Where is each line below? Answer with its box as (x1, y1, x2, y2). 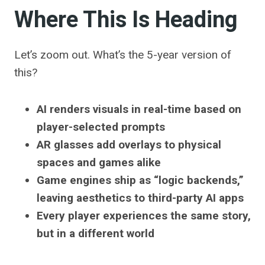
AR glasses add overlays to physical (37, 138, 221, 152)
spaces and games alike (37, 156, 161, 170)
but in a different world (37, 227, 154, 241)
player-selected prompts (37, 120, 165, 134)
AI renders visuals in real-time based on (37, 102, 241, 117)
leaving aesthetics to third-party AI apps (37, 191, 244, 205)
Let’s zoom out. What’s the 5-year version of (14, 48, 231, 62)
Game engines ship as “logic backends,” (37, 173, 244, 188)
